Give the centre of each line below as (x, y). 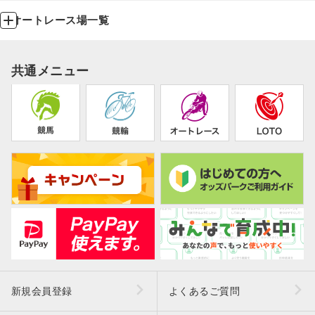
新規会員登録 (42, 291)
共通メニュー (50, 70)
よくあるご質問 (205, 291)
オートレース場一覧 (60, 20)
